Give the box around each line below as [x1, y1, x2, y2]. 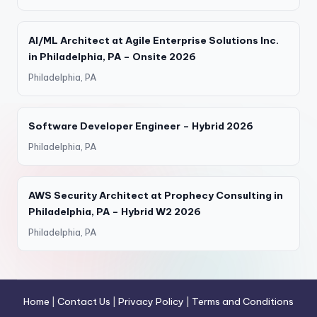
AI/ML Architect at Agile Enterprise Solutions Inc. [28, 33, 279, 47]
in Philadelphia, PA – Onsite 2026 [28, 50, 196, 63]
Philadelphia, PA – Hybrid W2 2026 [28, 204, 201, 218]
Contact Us [57, 294, 110, 308]
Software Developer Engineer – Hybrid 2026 [28, 119, 253, 132]
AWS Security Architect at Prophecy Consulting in [28, 188, 283, 202]
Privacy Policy [118, 294, 184, 308]
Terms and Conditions [192, 294, 294, 308]
